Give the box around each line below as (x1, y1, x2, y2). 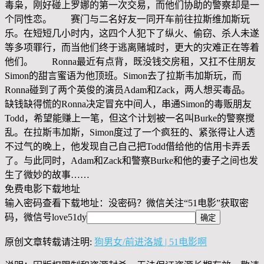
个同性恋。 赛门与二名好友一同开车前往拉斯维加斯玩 (5, 14, 250, 25)
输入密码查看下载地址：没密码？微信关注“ (5, 198, 188, 209)
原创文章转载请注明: (5, 237, 94, 247)
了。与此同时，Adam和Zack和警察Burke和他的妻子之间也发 (5, 156, 258, 166)
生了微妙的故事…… (5, 170, 90, 180)
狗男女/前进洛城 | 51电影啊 (94, 237, 207, 247)
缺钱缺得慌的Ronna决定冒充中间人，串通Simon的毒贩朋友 (5, 99, 252, 110)
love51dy (52, 212, 87, 223)
